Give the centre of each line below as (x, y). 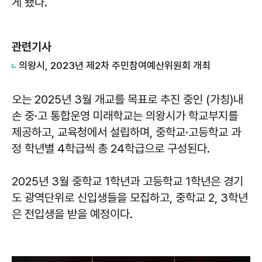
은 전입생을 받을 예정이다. (72, 214)
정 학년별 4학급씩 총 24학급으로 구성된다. (111, 148)
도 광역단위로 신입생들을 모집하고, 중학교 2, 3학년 (130, 197)
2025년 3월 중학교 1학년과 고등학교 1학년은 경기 (127, 181)
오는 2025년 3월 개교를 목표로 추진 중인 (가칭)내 (127, 99)
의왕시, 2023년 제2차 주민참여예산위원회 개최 (115, 65)
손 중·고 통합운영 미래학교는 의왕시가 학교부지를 (125, 116)
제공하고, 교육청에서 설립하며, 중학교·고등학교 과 (126, 132)
